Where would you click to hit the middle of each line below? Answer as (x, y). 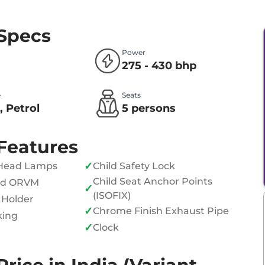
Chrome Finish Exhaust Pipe (161, 211)
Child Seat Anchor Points (153, 182)
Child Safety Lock (134, 166)
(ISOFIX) (112, 196)
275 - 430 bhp (159, 66)
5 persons (149, 109)
